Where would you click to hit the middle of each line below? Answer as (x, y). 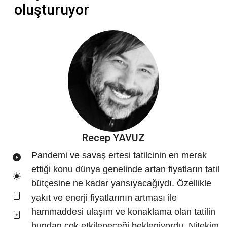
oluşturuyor (52, 10)
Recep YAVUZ (113, 138)
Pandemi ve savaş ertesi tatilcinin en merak (119, 155)
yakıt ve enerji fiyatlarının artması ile (104, 198)
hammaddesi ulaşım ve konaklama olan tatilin (123, 212)
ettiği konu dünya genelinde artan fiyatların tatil (125, 169)
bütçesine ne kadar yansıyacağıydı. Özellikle (121, 184)
